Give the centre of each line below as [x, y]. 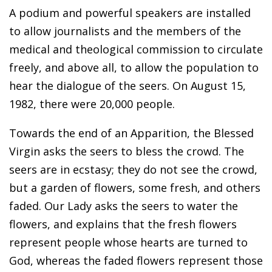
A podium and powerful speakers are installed [130, 13]
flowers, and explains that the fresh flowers [123, 224]
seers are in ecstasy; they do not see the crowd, [133, 170]
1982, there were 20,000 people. [92, 104]
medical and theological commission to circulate [136, 49]
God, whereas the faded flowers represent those [136, 261]
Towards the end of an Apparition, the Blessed [131, 133]
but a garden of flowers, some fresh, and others [135, 188]
